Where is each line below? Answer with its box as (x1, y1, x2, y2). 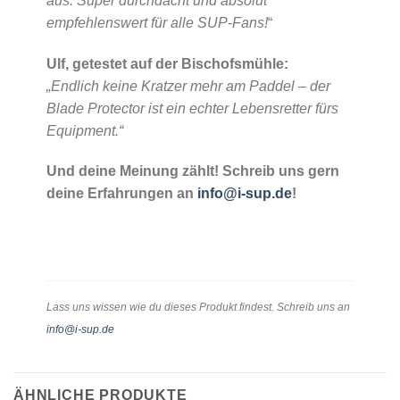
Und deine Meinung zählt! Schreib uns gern (46, 163, 339, 179)
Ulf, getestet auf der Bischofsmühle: (46, 55, 288, 71)
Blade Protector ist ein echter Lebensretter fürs (46, 100, 338, 116)
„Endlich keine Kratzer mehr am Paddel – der (46, 78, 330, 94)
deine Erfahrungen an (46, 186, 197, 202)
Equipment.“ (46, 122, 123, 138)
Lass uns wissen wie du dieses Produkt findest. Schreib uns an (46, 301, 350, 314)
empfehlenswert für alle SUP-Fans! (46, 14, 268, 30)
